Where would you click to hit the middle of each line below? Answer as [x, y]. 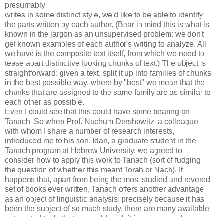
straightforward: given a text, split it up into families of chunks [108, 73]
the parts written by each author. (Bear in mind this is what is [107, 24]
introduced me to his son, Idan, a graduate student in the [101, 140]
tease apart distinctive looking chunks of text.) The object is [105, 63]
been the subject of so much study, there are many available [107, 208]
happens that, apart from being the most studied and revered [108, 179]
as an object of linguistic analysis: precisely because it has [105, 199]
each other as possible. [45, 102]
